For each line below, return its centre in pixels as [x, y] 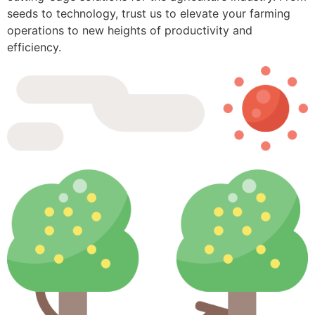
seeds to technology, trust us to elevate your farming [149, 14]
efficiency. [34, 47]
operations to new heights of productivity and [130, 31]
